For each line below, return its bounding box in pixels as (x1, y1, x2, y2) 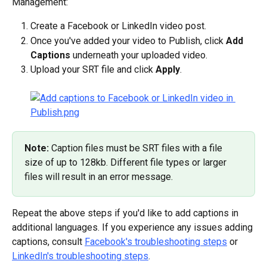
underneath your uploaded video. (70, 49, 207, 61)
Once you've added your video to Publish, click (30, 35, 226, 46)
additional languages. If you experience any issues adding (12, 222, 255, 234)
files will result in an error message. (24, 171, 173, 183)
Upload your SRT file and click (30, 63, 156, 75)
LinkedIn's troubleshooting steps (12, 250, 148, 262)
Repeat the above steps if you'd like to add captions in (12, 207, 241, 219)
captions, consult (12, 236, 85, 248)
